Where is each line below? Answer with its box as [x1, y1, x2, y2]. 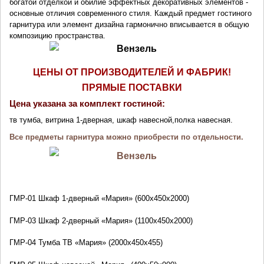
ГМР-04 [9, 238, 36, 247]
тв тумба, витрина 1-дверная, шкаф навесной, [9, 115, 174, 125]
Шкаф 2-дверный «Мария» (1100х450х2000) [38, 216, 193, 225]
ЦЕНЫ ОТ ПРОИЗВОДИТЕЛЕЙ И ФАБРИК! [33, 67, 231, 78]
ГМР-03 [9, 216, 36, 225]
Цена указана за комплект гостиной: [9, 99, 165, 109]
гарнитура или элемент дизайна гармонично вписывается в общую [9, 20, 249, 29]
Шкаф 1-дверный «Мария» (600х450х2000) [38, 193, 189, 203]
